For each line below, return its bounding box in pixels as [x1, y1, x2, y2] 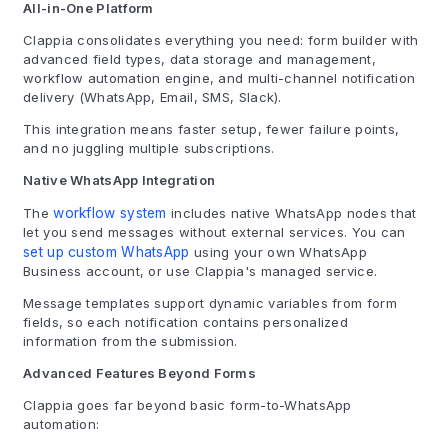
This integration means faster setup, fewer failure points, [23, 121, 400, 137]
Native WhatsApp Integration [23, 172, 216, 188]
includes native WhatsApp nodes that [166, 205, 417, 221]
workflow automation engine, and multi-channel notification [23, 70, 416, 86]
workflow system [53, 205, 167, 221]
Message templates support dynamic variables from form [23, 295, 397, 311]
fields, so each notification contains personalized [23, 314, 348, 330]
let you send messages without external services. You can [23, 224, 406, 240]
